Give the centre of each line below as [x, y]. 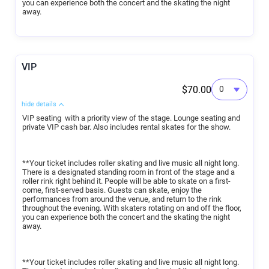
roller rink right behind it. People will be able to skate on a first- [126, 181]
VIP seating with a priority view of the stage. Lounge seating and [131, 118]
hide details [39, 104]
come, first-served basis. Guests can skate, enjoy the [112, 190]
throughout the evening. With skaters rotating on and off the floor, [132, 208]
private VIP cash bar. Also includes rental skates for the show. [127, 127]
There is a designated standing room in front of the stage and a [128, 172]
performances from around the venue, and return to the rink [122, 199]
